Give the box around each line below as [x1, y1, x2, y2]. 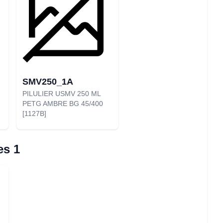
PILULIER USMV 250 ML [22, 90, 101, 98]
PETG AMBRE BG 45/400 [22, 100, 103, 108]
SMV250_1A [22, 77, 73, 87]
